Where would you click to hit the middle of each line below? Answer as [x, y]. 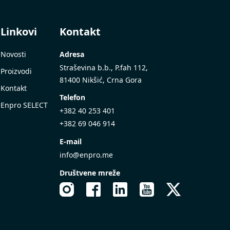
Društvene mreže [90, 173]
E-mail [71, 141]
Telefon [72, 97]
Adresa [72, 54]
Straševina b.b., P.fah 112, [104, 68]
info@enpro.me [86, 155]
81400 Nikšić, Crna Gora [101, 80]
